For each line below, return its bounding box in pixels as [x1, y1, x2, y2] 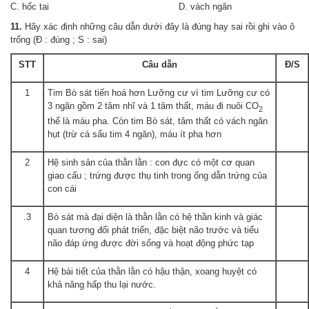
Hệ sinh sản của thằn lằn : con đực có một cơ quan [48, 157, 255, 168]
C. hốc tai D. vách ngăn [10, 1, 232, 12]
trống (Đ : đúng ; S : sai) [10, 34, 107, 45]
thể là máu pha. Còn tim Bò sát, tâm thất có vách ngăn [48, 115, 268, 126]
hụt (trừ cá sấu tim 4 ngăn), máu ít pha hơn [48, 128, 221, 139]
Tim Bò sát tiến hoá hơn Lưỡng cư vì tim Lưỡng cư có [48, 88, 270, 98]
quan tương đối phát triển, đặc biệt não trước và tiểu [48, 225, 259, 235]
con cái [48, 183, 77, 194]
